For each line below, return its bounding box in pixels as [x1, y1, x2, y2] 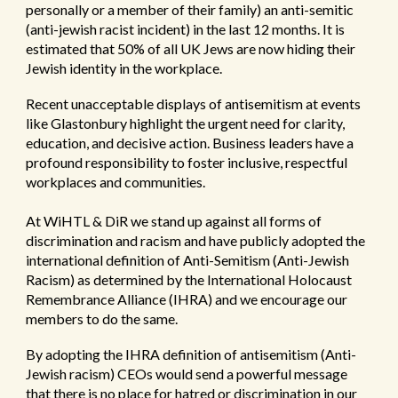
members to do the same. [26, 310, 181, 327]
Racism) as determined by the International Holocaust [26, 271, 353, 288]
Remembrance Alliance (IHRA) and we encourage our [26, 291, 348, 307]
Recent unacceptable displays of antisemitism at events [26, 95, 362, 112]
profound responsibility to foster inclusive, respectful [26, 154, 348, 171]
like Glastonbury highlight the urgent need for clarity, [26, 115, 346, 131]
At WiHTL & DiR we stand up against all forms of [26, 212, 322, 229]
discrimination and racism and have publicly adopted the [26, 232, 366, 249]
